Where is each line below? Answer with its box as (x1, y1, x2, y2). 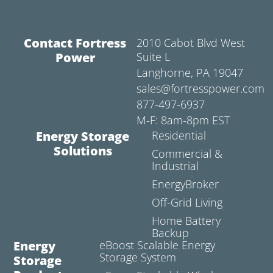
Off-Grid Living (151, 195, 222, 210)
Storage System (99, 250, 177, 265)
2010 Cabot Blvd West (136, 35, 245, 51)
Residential (151, 128, 206, 143)
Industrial (151, 158, 199, 174)
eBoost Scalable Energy (99, 238, 216, 253)
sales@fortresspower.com (136, 81, 264, 96)
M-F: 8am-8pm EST (136, 113, 230, 128)
